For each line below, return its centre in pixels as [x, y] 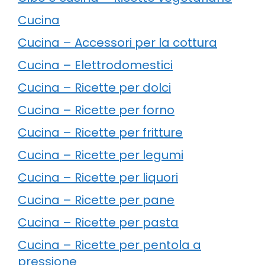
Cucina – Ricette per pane [96, 200]
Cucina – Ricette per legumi [101, 155]
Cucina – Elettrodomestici [95, 65]
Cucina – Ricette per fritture [100, 132]
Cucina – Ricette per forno [96, 110]
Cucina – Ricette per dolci [94, 87]
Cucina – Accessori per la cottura [117, 42]
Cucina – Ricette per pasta [98, 222]
